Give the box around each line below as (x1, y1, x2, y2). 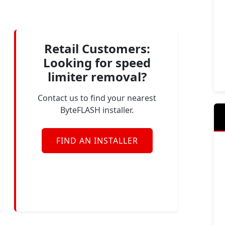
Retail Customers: (44, 40, 150, 57)
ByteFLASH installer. (60, 104, 134, 116)
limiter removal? (47, 68, 147, 85)
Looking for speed (43, 54, 151, 71)
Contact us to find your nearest (38, 92, 156, 103)
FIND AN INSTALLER (56, 135, 138, 146)
